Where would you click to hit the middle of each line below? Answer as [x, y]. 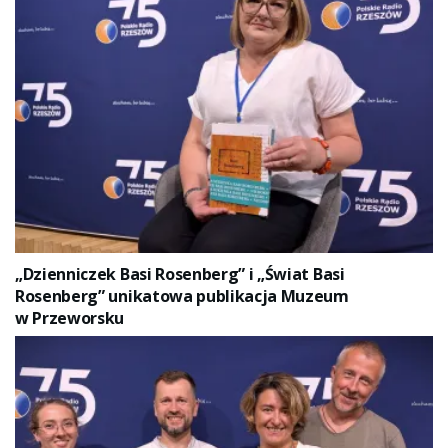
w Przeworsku [70, 317]
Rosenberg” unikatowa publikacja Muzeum [182, 295]
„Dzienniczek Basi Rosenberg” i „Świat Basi [180, 273]
